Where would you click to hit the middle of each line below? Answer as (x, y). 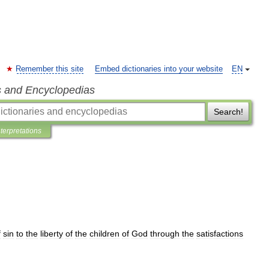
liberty (52, 234)
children (104, 234)
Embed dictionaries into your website (159, 69)
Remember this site (50, 69)
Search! (228, 112)
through (165, 234)
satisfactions (220, 234)
